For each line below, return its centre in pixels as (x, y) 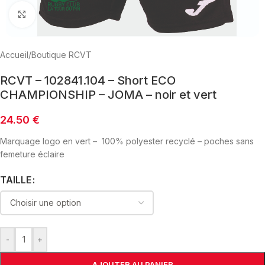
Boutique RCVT (62, 54)
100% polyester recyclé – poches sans (178, 141)
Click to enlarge (64, 14)
